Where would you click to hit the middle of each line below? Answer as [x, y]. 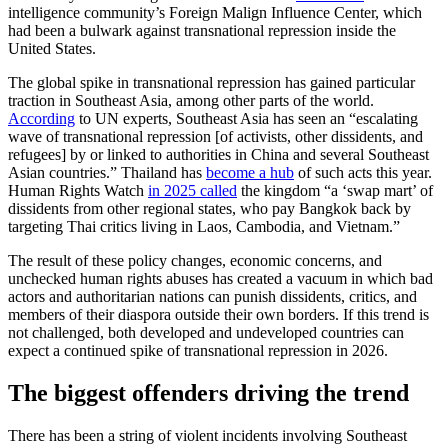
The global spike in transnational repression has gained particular [211, 83]
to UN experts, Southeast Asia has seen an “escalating [246, 119]
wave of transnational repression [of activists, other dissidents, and [215, 137]
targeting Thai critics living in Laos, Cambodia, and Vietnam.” [204, 227]
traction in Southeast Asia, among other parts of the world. [191, 101]
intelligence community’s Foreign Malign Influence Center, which [215, 13]
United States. [52, 49]
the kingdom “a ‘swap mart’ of [335, 191]
